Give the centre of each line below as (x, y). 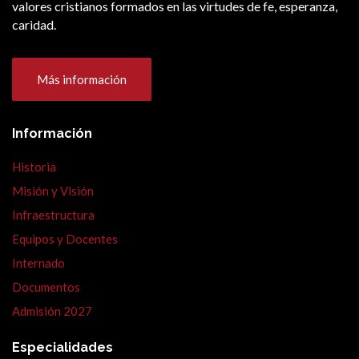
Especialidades (63, 348)
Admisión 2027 (52, 311)
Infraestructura (53, 215)
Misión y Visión (53, 191)
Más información (82, 80)
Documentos (46, 287)
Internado (38, 263)
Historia (34, 167)
